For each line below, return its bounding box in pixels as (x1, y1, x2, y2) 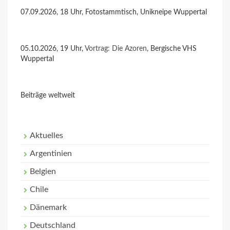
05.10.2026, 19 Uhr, (21, 45, 85, 52)
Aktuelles (30, 131, 63, 140)
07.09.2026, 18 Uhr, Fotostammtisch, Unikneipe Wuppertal (21, 9, 207, 16)
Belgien (30, 167, 56, 176)
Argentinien (30, 149, 72, 158)
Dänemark (30, 203, 67, 212)
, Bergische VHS (147, 45, 197, 52)
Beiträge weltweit (21, 92, 75, 99)
